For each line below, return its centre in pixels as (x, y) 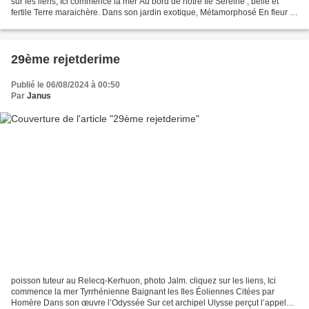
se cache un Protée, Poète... (63, 24)
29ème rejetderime (66, 60)
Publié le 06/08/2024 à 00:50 (66, 85)
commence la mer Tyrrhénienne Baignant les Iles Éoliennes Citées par (143, 291)
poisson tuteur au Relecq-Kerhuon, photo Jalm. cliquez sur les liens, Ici (143, 280)
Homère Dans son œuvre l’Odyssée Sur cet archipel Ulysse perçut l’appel (149, 302)
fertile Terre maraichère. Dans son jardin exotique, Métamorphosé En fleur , (151, 13)
